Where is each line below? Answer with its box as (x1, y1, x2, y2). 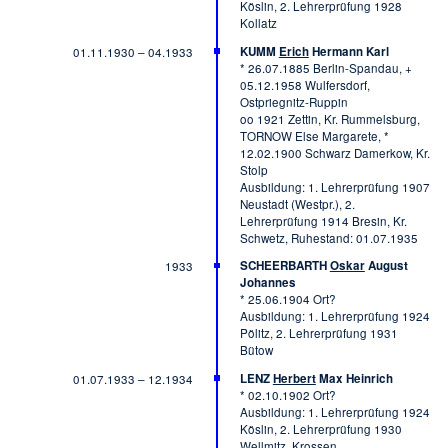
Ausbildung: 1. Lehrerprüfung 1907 (239, 178, 430, 195)
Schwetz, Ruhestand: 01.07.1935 (239, 229, 418, 246)
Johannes (239, 274, 296, 292)
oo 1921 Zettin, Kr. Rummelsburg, (239, 110, 420, 127)
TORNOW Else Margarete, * (239, 127, 389, 144)
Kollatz (239, 15, 277, 32)
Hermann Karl (308, 42, 389, 60)
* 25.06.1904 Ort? (239, 291, 336, 308)
